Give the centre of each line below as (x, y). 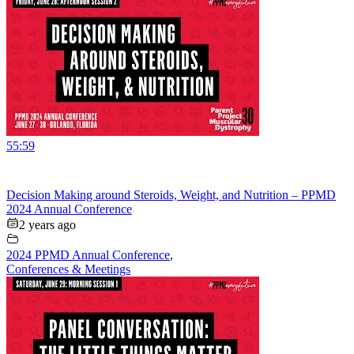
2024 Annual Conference (69, 209)
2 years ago (47, 224)
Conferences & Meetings (68, 269)
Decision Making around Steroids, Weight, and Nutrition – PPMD (171, 194)
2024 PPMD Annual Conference (88, 254)
